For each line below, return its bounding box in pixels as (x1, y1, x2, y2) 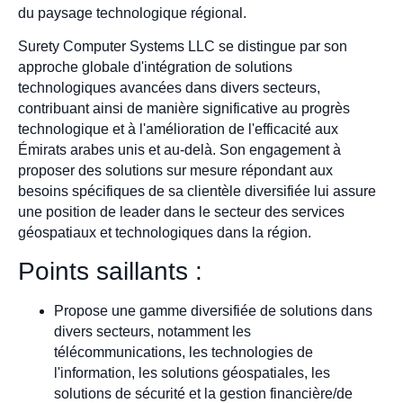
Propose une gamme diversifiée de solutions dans (54, 302, 372, 318)
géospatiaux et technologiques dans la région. (18, 225, 311, 241)
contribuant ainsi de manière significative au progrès (18, 101, 350, 117)
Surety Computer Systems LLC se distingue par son (18, 39, 347, 55)
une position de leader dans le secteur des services (18, 204, 345, 220)
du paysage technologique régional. (18, 4, 246, 21)
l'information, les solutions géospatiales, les (54, 364, 330, 381)
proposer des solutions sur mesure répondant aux (18, 163, 333, 179)
